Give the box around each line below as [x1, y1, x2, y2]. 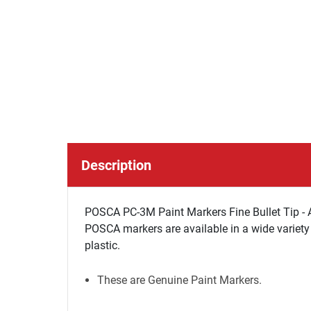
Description [81, 157, 151, 174]
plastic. [85, 239, 120, 252]
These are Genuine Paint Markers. [96, 274, 262, 287]
